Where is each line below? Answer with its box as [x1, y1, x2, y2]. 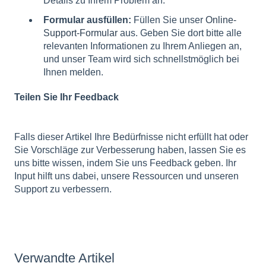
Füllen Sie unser [131, 15, 205, 26]
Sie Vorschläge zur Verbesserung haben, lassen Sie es [14, 144, 246, 155]
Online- [205, 15, 236, 26]
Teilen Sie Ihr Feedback [14, 92, 119, 103]
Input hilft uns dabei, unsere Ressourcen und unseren [14, 170, 239, 181]
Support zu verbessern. [14, 183, 112, 194]
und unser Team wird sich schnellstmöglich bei [43, 54, 239, 65]
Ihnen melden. [43, 67, 103, 78]
